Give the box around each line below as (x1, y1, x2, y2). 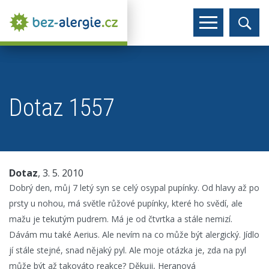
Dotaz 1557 (9, 94, 114, 122)
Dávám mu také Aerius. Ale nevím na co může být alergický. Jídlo (9, 229, 259, 240)
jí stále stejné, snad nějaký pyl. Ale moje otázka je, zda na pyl (9, 244, 246, 256)
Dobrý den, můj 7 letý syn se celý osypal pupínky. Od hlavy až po (9, 182, 259, 193)
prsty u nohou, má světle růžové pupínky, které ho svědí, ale (9, 198, 243, 209)
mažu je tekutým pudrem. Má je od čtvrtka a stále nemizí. (9, 213, 232, 225)
